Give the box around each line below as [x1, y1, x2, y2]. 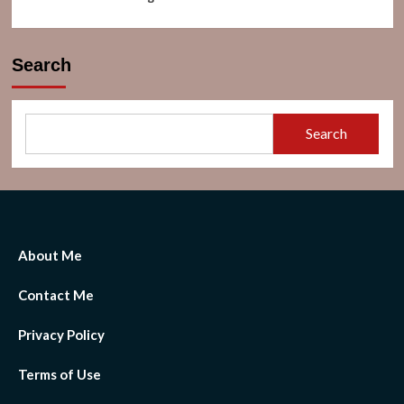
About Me [18, 246, 82, 263]
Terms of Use [18, 365, 101, 382]
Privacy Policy [18, 326, 105, 343]
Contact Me [18, 286, 94, 303]
